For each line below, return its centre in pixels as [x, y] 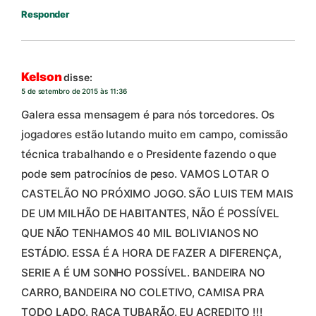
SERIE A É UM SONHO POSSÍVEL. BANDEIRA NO [143, 273]
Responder [45, 14]
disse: [78, 77]
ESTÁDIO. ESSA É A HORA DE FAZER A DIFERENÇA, [151, 253]
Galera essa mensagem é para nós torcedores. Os [148, 115]
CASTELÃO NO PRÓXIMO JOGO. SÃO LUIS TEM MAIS [157, 194]
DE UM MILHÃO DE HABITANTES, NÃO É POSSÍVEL [150, 214]
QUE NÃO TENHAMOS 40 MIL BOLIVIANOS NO [140, 233]
